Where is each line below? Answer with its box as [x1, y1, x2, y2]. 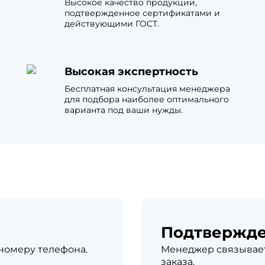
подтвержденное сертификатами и [64, 8, 221, 18]
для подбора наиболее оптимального [64, 94, 230, 105]
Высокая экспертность [64, 65, 199, 78]
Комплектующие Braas [151, 18, 263, 29]
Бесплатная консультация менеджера [64, 83, 231, 94]
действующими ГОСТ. [64, 18, 160, 29]
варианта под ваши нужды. [64, 105, 183, 115]
